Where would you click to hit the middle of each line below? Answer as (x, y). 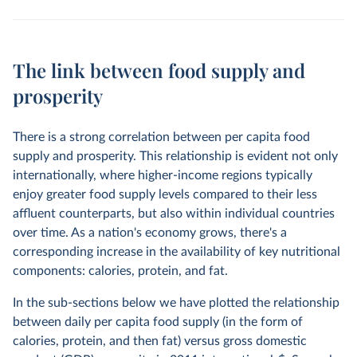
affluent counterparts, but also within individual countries (174, 214)
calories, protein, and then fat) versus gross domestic (160, 341)
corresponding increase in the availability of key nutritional (177, 252)
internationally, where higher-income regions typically (163, 175)
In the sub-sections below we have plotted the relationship (176, 303)
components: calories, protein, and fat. (120, 271)
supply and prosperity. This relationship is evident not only (175, 156)
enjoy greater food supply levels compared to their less (165, 194)
